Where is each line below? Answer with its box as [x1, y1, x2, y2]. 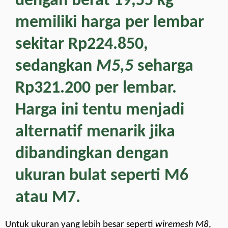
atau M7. [15, 188, 80, 207]
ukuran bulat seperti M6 [15, 166, 188, 185]
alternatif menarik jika [15, 123, 175, 141]
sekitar [15, 35, 68, 53]
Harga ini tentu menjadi [15, 101, 184, 119]
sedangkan [15, 57, 96, 75]
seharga [133, 57, 193, 75]
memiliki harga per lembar [15, 13, 204, 32]
